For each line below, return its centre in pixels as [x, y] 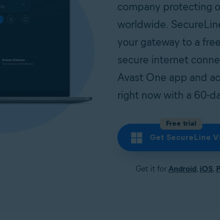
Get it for [152, 169]
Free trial [181, 124]
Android [182, 169]
